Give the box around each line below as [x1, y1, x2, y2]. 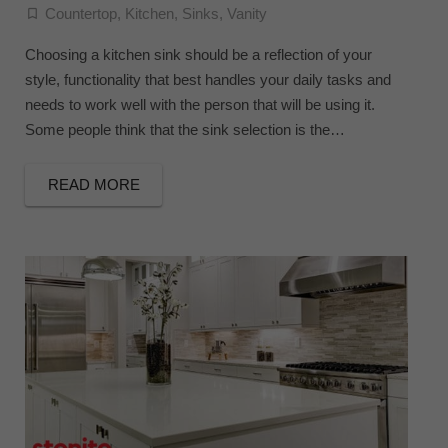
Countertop [45, 4, 117, 22]
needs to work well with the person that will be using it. [25, 95, 375, 113]
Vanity [227, 4, 267, 22]
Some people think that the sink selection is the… [25, 120, 345, 138]
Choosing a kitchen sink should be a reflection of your [25, 45, 372, 63]
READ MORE [47, 176, 140, 194]
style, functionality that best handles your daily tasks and [25, 70, 391, 88]
